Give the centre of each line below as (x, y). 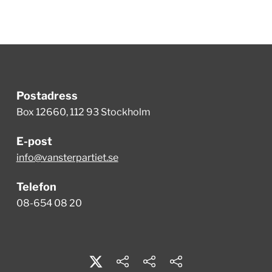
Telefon (36, 186)
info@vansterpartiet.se (67, 157)
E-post (34, 141)
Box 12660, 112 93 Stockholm (83, 112)
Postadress (47, 95)
